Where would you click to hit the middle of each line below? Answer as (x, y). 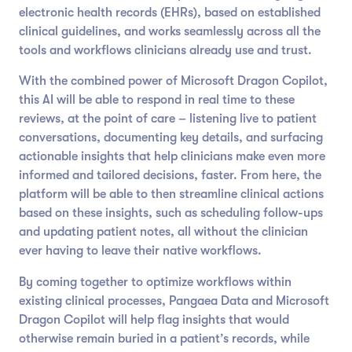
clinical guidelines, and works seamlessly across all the (170, 31)
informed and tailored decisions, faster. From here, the (170, 176)
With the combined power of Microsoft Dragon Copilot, (174, 81)
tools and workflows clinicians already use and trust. (167, 50)
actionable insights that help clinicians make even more (172, 157)
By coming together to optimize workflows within (156, 282)
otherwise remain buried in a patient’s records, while (165, 339)
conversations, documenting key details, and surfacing (171, 138)
